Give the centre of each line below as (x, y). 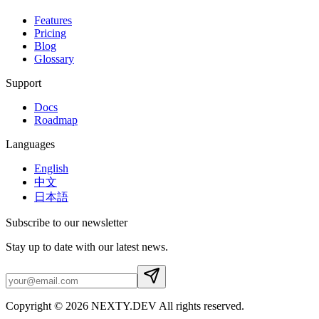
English (51, 168)
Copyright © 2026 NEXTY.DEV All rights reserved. (125, 305)
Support (23, 83)
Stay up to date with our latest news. (87, 246)
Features (53, 20)
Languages (30, 144)
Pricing (50, 33)
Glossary (54, 58)
